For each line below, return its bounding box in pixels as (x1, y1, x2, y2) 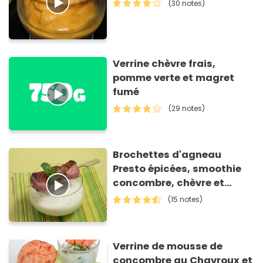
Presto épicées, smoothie (113, 162, 242, 176)
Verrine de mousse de (113, 239, 223, 253)
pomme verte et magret (113, 70, 235, 85)
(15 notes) (168, 194, 203, 205)
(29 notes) (168, 103, 205, 113)
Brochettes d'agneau (113, 148, 222, 162)
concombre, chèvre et (113, 176, 225, 190)
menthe (113, 190, 153, 204)
